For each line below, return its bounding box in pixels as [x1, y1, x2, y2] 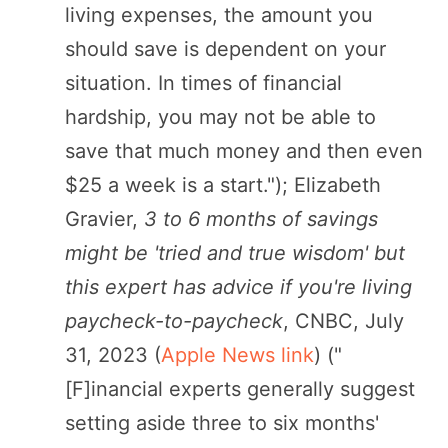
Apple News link [161, 342, 314, 367]
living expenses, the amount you [65, 2, 373, 27]
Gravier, [65, 206, 144, 231]
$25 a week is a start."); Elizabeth [65, 172, 381, 197]
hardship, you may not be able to [65, 104, 376, 129]
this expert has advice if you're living [65, 274, 412, 299]
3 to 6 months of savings [144, 206, 378, 231]
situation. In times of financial [65, 70, 342, 95]
